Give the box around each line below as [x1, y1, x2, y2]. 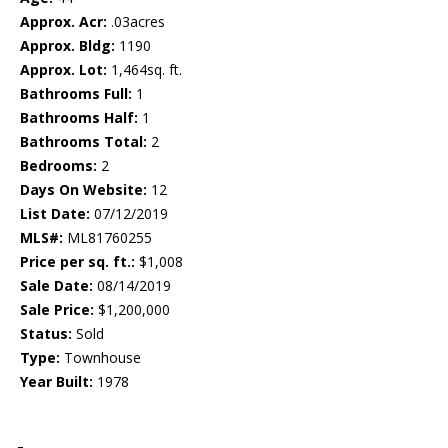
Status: [20, 324, 72, 344]
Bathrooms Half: [20, 108, 138, 128]
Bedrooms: [20, 156, 97, 176]
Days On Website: [20, 180, 147, 200]
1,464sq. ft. [107, 60, 182, 80]
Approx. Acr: [20, 12, 107, 32]
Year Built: [20, 372, 93, 392]
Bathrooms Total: [20, 132, 147, 152]
